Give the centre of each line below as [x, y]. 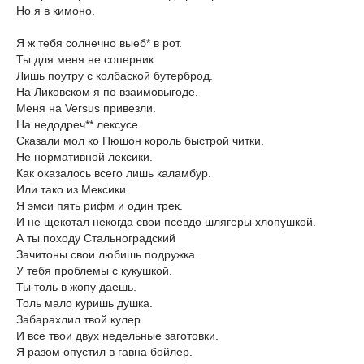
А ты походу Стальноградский [96, 238]
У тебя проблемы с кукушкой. [94, 270]
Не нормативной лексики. [84, 156]
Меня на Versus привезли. [86, 108]
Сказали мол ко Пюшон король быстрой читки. [140, 140]
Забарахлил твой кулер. [80, 319]
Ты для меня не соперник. [87, 59]
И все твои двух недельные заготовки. [117, 335]
